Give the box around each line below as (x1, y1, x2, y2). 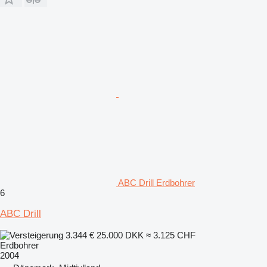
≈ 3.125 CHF (146, 229, 195, 240)
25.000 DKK (97, 229, 144, 240)
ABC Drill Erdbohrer (118, 177, 195, 188)
